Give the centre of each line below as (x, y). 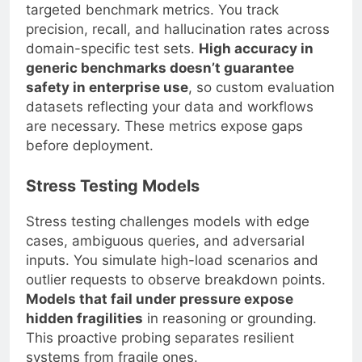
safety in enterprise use (107, 88)
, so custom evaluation (261, 88)
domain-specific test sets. (112, 49)
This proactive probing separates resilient (160, 337)
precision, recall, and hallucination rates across (178, 29)
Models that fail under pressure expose (160, 299)
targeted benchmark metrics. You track (152, 10)
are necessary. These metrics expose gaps (164, 126)
